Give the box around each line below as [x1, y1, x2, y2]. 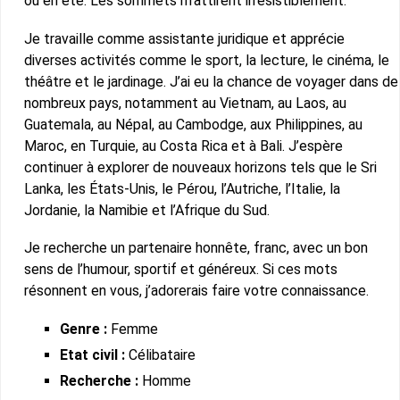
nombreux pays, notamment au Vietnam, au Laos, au [23, 94, 346, 112]
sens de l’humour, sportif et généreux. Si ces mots [23, 260, 337, 278]
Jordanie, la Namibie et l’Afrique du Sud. [23, 201, 270, 219]
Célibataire [125, 346, 196, 364]
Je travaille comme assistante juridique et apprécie [23, 29, 345, 47]
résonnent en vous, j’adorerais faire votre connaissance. [23, 281, 369, 299]
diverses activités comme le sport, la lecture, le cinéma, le [23, 51, 389, 69]
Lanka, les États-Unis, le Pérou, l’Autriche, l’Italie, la [23, 179, 340, 197]
